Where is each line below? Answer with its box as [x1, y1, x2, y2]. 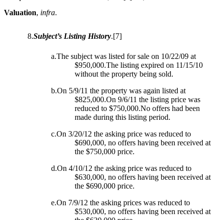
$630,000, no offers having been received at [75, 173, 211, 182]
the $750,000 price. [75, 147, 135, 156]
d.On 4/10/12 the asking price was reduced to [51, 164, 192, 173]
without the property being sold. [75, 70, 173, 79]
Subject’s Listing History [33, 32, 111, 41]
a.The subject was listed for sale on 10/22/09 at [51, 52, 196, 61]
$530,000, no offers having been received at [75, 207, 211, 216]
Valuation [4, 8, 36, 17]
